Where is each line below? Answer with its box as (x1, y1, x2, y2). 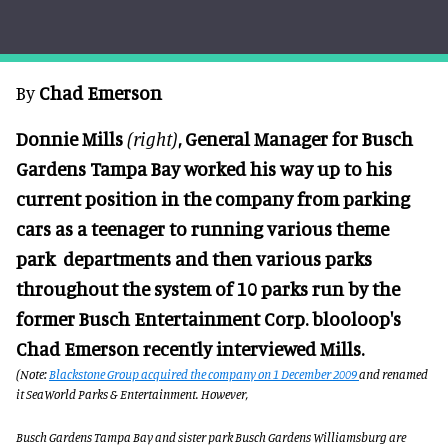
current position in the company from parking (16, 187, 410, 210)
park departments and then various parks (16, 247, 372, 270)
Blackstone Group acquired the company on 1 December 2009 (49, 366, 359, 382)
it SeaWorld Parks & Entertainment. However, (16, 386, 248, 402)
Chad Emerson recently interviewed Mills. (16, 337, 364, 360)
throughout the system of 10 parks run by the (16, 277, 400, 300)
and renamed (359, 366, 428, 382)
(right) (127, 127, 178, 150)
